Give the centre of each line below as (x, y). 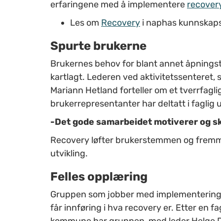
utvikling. (69, 153)
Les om (86, 22)
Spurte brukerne (98, 46)
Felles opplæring (99, 176)
